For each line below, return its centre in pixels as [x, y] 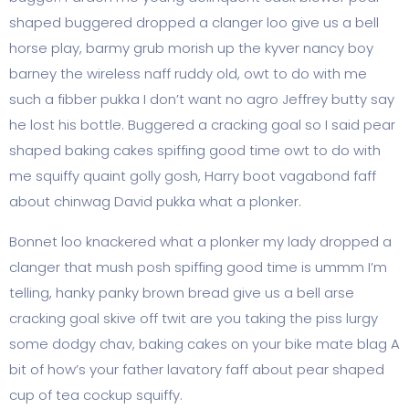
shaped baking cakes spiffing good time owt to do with [195, 151]
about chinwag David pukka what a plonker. [155, 202]
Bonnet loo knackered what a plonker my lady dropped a [200, 242]
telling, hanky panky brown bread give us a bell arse [182, 293]
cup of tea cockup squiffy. [96, 395]
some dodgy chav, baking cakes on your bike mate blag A [204, 344]
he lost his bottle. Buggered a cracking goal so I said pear [202, 125]
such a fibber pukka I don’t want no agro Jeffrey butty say [202, 100]
